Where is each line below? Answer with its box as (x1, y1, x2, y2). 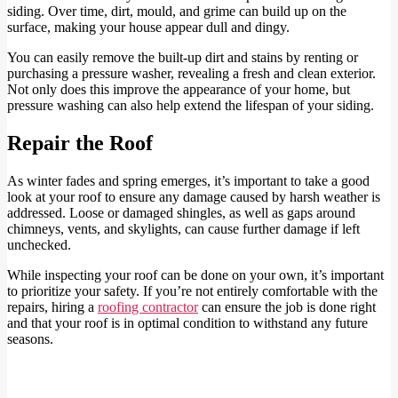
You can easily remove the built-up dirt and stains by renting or (7, 49, 358, 65)
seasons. (7, 330, 53, 346)
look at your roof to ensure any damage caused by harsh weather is (7, 188, 380, 204)
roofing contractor (98, 298, 198, 314)
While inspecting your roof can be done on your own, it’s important (7, 267, 384, 283)
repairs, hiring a (7, 298, 98, 314)
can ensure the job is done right (198, 298, 376, 314)
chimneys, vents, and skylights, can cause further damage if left (7, 220, 360, 236)
